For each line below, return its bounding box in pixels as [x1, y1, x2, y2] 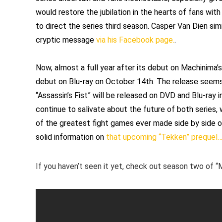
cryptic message [36, 35, 96, 45]
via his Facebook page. [96, 35, 174, 45]
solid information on [36, 132, 106, 142]
